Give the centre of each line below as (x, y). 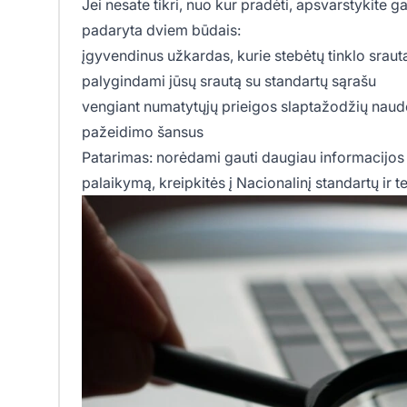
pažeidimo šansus (143, 131)
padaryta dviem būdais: (161, 30)
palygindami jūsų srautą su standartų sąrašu (229, 80)
